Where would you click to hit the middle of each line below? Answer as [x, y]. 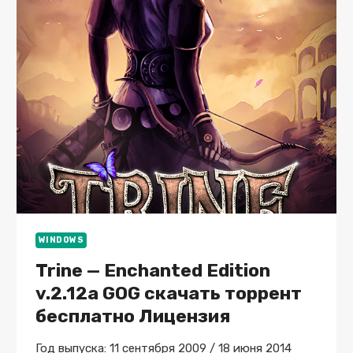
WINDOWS [61, 240]
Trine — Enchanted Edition [152, 271]
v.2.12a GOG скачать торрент [168, 294]
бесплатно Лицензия [132, 316]
